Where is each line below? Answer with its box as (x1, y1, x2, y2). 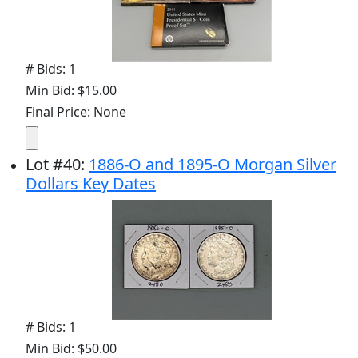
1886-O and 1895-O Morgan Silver (89, 153, 336, 175)
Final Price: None (26, 102, 126, 121)
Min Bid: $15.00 (26, 81, 117, 99)
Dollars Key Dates (26, 172, 156, 194)
